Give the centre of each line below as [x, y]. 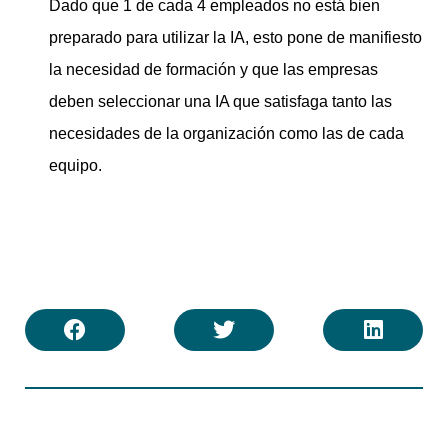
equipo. [75, 166]
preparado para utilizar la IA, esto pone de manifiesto [235, 38]
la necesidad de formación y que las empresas [213, 70]
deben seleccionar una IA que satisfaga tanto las [220, 102]
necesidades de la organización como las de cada [226, 134]
